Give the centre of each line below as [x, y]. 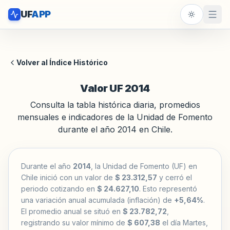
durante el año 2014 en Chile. [115, 129]
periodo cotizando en [59, 189]
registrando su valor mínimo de [74, 223]
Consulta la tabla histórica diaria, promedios [115, 105]
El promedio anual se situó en [72, 211]
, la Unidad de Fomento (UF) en [144, 166]
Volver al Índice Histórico [62, 62]
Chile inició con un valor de [68, 177]
